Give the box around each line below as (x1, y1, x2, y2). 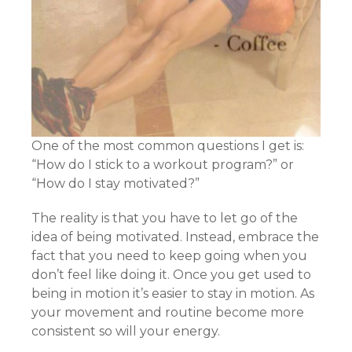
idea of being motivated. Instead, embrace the (31, 229, 319, 244)
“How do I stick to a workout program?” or (31, 156, 294, 172)
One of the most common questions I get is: (31, 137, 304, 153)
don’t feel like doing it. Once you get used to (31, 266, 311, 282)
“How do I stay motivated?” (31, 175, 200, 191)
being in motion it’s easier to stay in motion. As (31, 285, 314, 301)
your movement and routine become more (31, 304, 304, 320)
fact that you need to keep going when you (31, 247, 307, 263)
